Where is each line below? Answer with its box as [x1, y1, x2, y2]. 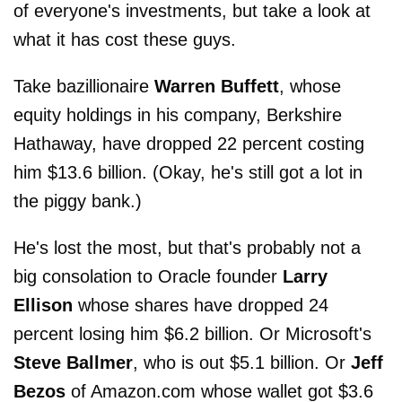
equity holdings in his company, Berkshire [13, 105, 342, 125]
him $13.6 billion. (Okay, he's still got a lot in [13, 162, 363, 182]
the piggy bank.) [13, 191, 142, 211]
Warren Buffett [154, 76, 279, 96]
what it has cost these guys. [13, 30, 236, 49]
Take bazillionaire [13, 76, 154, 96]
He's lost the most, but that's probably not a [13, 238, 361, 258]
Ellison [13, 295, 73, 315]
